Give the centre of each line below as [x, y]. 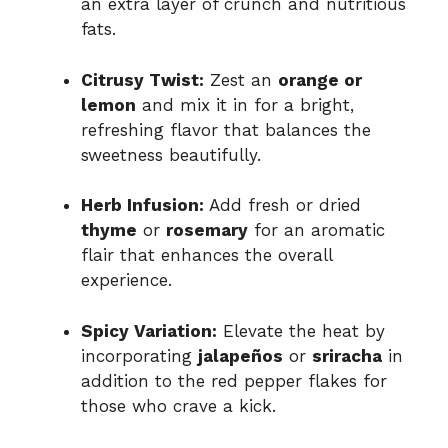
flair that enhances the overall [206, 255]
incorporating [139, 355]
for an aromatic [316, 230]
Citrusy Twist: [142, 79]
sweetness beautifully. [171, 154]
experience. [126, 280]
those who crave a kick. [178, 405]
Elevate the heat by [301, 330]
